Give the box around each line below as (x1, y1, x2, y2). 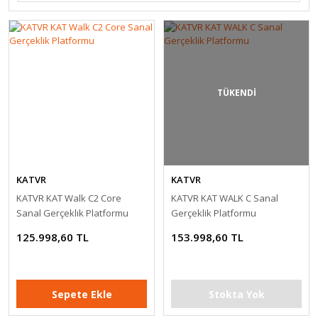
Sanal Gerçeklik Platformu (16, 207, 128, 219)
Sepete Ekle (51, 287, 112, 301)
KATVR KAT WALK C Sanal (171, 192, 278, 204)
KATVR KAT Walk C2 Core (16, 192, 121, 204)
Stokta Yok (208, 287, 265, 301)
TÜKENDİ (216, 87, 256, 99)
